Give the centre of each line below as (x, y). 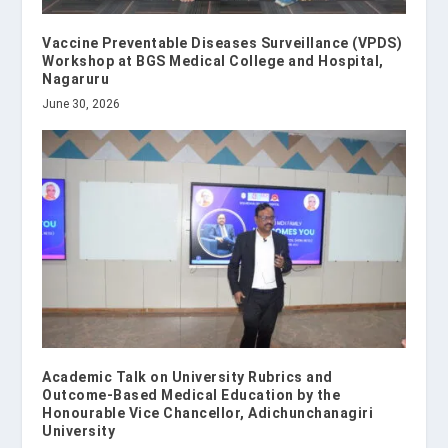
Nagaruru (76, 79)
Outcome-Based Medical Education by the (191, 395)
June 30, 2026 (81, 104)
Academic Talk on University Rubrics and (187, 377)
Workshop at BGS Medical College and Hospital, (213, 61)
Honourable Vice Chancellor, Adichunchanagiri (208, 413)
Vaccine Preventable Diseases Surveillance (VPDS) (222, 43)
